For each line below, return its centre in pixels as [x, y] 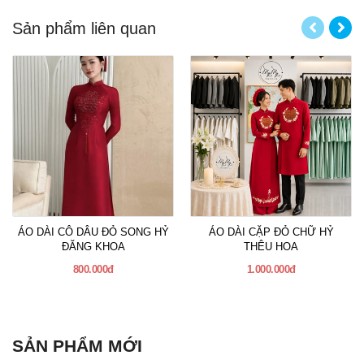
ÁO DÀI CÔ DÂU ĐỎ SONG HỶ [93, 232]
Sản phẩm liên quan [84, 29]
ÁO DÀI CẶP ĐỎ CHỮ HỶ [271, 232]
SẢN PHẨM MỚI [77, 346]
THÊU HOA [271, 247]
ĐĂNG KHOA [93, 247]
